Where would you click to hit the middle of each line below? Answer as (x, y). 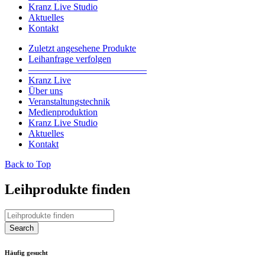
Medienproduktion (63, 112)
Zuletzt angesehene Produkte (82, 49)
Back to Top (28, 164)
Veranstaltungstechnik (69, 102)
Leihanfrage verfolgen (70, 59)
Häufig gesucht (26, 252)
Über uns (46, 91)
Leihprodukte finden (67, 189)
